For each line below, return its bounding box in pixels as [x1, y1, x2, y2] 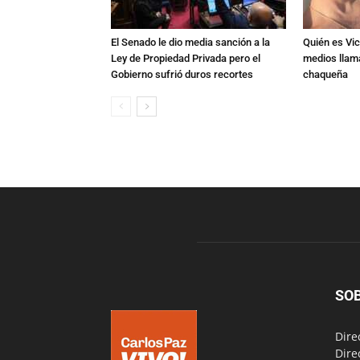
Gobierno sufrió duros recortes [111, 68, 253, 80]
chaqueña [303, 68, 348, 80]
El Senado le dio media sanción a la [111, 36, 270, 48]
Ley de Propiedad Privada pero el [111, 52, 260, 64]
